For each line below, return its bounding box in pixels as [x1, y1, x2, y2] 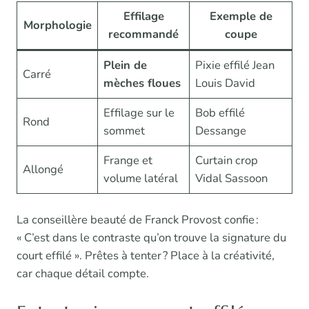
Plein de [103, 57, 148, 74]
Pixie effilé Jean [195, 57, 275, 74]
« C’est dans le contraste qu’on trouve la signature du [17, 230, 286, 246]
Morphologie [23, 17, 92, 34]
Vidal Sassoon [195, 170, 268, 187]
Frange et [103, 152, 153, 169]
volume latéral [103, 170, 179, 187]
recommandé [108, 26, 179, 43]
